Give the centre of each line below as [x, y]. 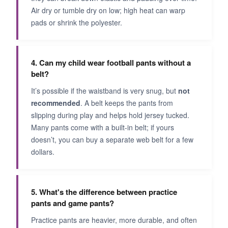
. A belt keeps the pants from [127, 103]
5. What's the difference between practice [104, 192]
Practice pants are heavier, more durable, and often [114, 220]
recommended [56, 103]
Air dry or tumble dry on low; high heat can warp [108, 10]
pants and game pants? [73, 203]
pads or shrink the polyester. [77, 23]
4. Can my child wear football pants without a [111, 63]
